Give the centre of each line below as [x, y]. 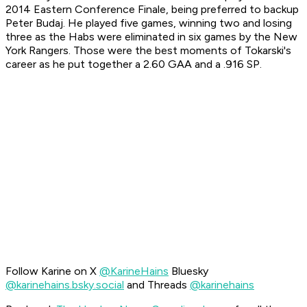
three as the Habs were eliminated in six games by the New [151, 37]
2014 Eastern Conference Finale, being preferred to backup [152, 10]
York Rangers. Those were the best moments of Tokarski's [148, 51]
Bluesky [188, 271]
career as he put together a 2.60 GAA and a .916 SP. [134, 64]
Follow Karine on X [52, 271]
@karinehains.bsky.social [65, 285]
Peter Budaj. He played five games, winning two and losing [149, 23]
